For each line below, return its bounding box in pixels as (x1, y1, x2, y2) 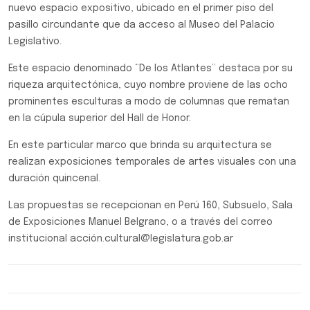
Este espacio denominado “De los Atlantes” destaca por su (8, 64, 293, 73)
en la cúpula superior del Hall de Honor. (8, 113, 191, 123)
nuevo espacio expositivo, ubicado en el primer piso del (8, 3, 273, 13)
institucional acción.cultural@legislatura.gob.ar (8, 234, 233, 244)
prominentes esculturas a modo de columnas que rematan (8, 97, 289, 107)
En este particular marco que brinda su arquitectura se (8, 140, 272, 150)
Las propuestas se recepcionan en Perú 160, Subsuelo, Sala (8, 201, 293, 210)
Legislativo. (8, 37, 62, 46)
